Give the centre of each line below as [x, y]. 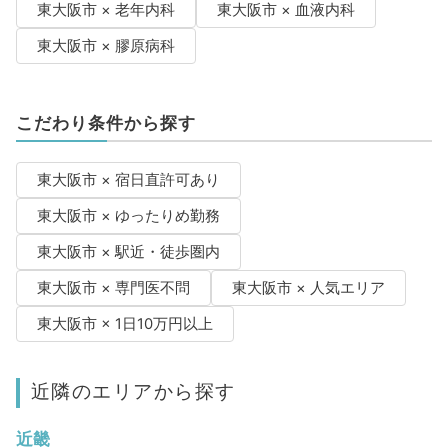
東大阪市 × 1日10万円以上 [124, 324]
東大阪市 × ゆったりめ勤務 [128, 216]
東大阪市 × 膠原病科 [105, 46]
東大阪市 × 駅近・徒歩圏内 [128, 252]
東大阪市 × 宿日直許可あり [128, 180]
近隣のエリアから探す [133, 391]
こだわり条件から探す [105, 123]
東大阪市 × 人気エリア [308, 288]
